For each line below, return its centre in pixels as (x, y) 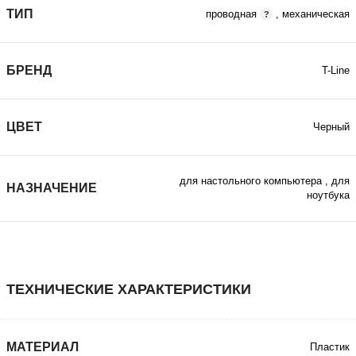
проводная (232, 14)
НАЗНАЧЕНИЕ (52, 188)
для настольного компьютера (251, 181)
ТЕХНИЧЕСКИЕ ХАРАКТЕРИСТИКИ (129, 289)
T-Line (336, 70)
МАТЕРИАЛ (43, 346)
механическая (316, 14)
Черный (331, 127)
